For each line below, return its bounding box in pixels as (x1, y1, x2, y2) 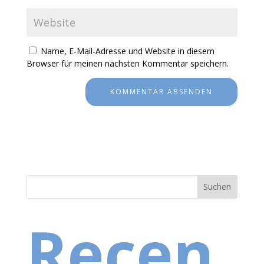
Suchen (203, 181, 232, 193)
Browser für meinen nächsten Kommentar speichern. (26, 57, 229, 69)
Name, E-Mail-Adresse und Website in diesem (40, 45, 214, 57)
